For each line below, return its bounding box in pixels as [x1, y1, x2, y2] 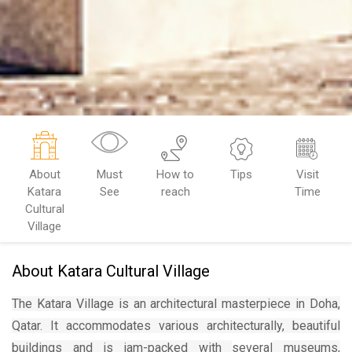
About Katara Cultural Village [12, 261, 210, 280]
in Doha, [295, 295, 340, 311]
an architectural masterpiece [133, 295, 296, 311]
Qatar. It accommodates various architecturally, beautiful [12, 317, 340, 333]
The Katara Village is [12, 295, 134, 311]
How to [156, 167, 194, 181]
